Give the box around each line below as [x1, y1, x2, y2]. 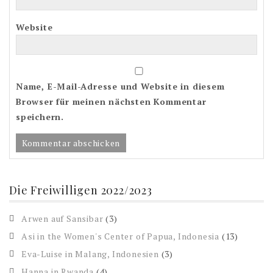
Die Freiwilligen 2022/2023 [9, 183, 152, 198]
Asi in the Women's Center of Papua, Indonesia [21, 230, 219, 243]
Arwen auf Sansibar [21, 213, 104, 225]
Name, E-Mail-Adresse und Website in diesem [16, 80, 225, 93]
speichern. [16, 111, 65, 123]
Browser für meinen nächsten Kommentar [16, 96, 207, 108]
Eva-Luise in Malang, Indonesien [21, 248, 159, 260]
